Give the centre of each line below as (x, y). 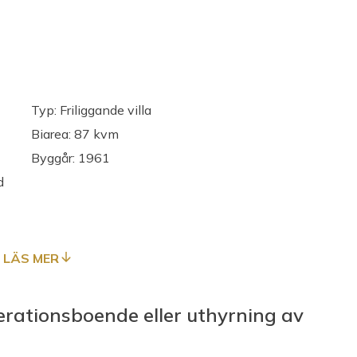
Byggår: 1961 (71, 158)
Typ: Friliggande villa (91, 110)
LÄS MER (31, 258)
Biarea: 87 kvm (75, 134)
